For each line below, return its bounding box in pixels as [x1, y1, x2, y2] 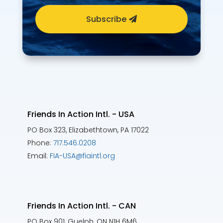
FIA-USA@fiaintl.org [49, 150, 115, 161]
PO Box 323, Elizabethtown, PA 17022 [27, 124, 149, 135]
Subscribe [86, 13, 127, 25]
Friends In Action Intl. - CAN [27, 200, 136, 212]
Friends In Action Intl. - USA [27, 108, 134, 120]
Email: [27, 150, 50, 161]
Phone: [27, 137, 53, 148]
